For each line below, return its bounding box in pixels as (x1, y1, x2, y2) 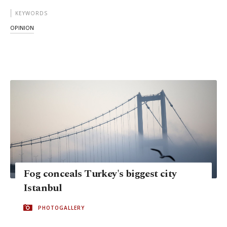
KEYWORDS (15, 10, 48, 17)
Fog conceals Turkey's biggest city (23, 166, 177, 181)
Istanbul (23, 180, 62, 196)
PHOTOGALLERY (38, 204, 85, 211)
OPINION (10, 24, 34, 31)
